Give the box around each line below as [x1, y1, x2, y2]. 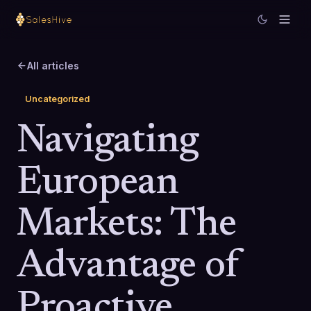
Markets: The [17, 206, 236, 245]
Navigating [17, 123, 199, 162]
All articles [27, 60, 79, 72]
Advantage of [17, 248, 240, 287]
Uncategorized [25, 94, 90, 104]
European [17, 165, 179, 203]
